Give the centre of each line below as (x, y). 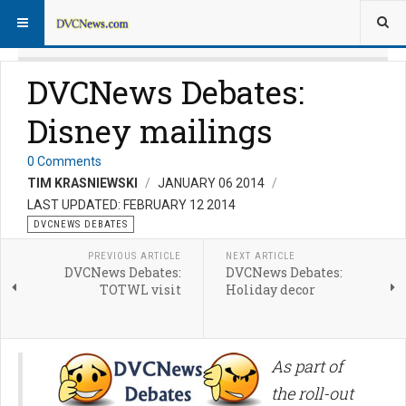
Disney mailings (150, 131)
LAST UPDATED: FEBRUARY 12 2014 (131, 205)
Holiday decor (270, 290)
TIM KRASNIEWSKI (82, 184)
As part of (307, 367)
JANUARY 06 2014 (213, 184)
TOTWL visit (140, 290)
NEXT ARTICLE (260, 256)
